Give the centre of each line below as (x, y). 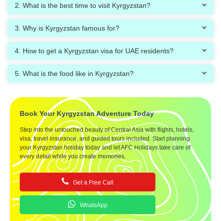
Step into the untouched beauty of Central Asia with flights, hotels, (107, 130)
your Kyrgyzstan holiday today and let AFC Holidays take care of (105, 148)
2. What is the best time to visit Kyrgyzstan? (83, 6)
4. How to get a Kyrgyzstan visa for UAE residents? (94, 51)
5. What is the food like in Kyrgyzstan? (74, 74)
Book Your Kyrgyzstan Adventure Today (87, 114)
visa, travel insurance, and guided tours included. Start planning (105, 139)
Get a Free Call (93, 183)
